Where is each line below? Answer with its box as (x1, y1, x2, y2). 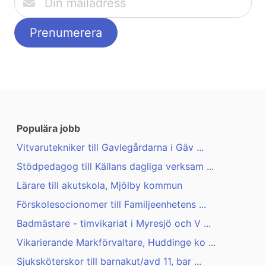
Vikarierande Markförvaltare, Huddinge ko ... (17, 236, 216, 249)
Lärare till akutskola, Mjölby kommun (17, 179, 182, 192)
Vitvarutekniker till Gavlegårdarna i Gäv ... (17, 141, 204, 154)
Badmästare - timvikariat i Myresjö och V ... (17, 217, 211, 230)
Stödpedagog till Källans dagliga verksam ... (17, 160, 214, 173)
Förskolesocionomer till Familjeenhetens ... (17, 198, 206, 211)
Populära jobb (17, 122, 80, 135)
